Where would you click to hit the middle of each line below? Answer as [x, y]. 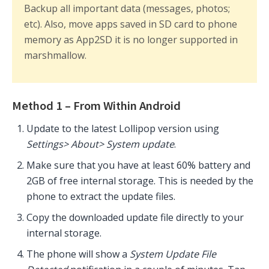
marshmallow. [55, 56]
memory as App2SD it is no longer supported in [131, 40]
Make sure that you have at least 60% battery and [138, 165]
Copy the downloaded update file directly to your [135, 218]
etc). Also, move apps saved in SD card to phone [131, 24]
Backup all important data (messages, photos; [127, 9]
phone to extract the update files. [101, 197]
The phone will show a [78, 254]
